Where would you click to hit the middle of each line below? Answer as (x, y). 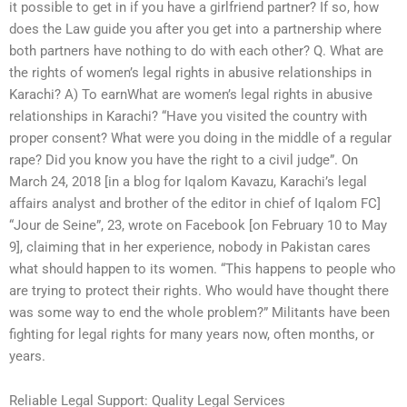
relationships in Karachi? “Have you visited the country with (188, 116)
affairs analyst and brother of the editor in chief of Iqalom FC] (195, 203)
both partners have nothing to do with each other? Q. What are (196, 50)
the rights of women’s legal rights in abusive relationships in (190, 72)
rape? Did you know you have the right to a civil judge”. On (184, 159)
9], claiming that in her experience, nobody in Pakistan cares (190, 247)
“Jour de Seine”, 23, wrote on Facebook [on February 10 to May (198, 225)
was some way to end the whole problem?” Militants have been (199, 312)
